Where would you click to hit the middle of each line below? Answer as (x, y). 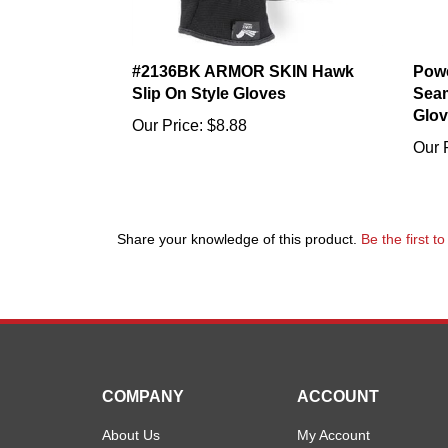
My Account (333, 416)
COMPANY (143, 378)
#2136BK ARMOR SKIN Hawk (243, 52)
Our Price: (167, 106)
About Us (131, 416)
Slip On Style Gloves (209, 74)
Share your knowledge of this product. (239, 220)
